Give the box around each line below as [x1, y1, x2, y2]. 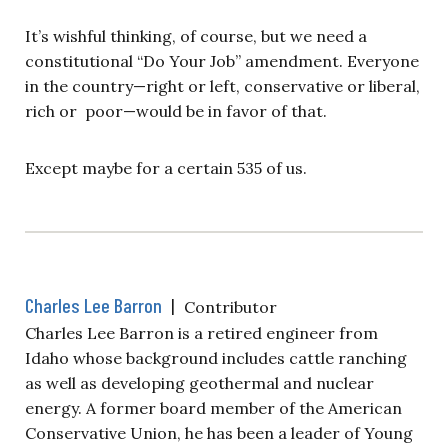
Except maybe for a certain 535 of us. [25, 157, 307, 178]
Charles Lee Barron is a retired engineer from [25, 322, 378, 343]
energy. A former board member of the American [25, 397, 402, 418]
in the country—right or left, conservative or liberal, [25, 75, 420, 96]
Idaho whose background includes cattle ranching [25, 347, 407, 368]
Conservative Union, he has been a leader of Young [25, 422, 413, 443]
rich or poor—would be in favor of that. [25, 100, 327, 121]
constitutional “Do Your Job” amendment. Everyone [25, 50, 419, 71]
